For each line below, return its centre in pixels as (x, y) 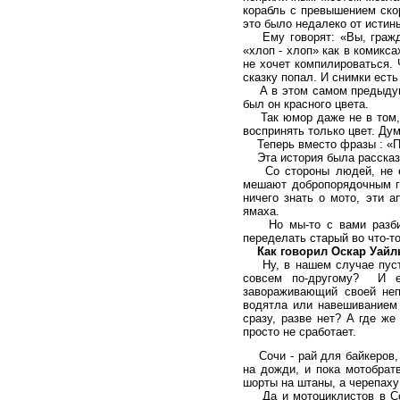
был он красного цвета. (306, 104)
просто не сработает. (300, 332)
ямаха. (261, 211)
